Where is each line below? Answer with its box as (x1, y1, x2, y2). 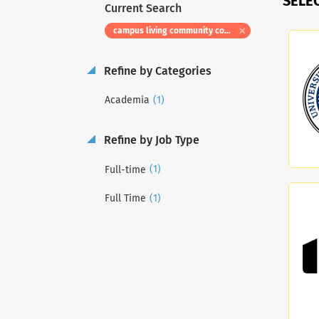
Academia (105, 95, 150, 106)
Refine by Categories (101, 66, 211, 77)
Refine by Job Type (101, 135, 199, 147)
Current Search (105, 3, 182, 14)
